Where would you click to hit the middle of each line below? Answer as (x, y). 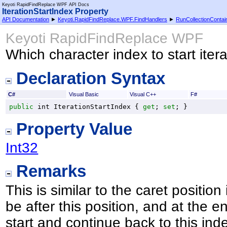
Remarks (49, 171)
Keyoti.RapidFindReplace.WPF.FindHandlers (112, 19)
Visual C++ (143, 94)
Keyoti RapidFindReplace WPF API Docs (46, 5)
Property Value (72, 129)
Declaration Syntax (89, 78)
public (22, 106)
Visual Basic (84, 94)
